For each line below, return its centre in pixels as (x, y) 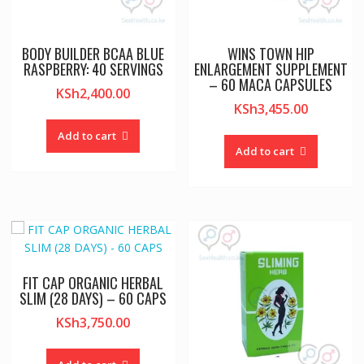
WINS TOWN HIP (271, 53)
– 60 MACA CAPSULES (271, 84)
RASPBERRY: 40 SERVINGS (93, 69)
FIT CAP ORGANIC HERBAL (93, 282)
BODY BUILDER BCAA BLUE (93, 53)
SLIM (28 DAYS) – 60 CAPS (93, 298)
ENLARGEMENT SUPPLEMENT (271, 69)
